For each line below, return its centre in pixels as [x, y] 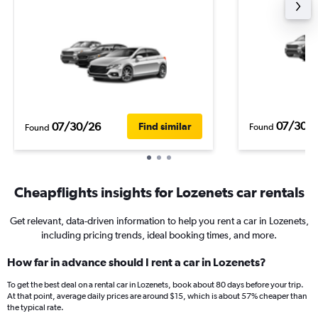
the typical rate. [35, 307]
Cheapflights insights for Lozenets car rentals [159, 192]
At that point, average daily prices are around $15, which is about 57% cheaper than [157, 296]
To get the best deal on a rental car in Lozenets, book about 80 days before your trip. [155, 285]
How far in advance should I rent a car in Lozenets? [137, 262]
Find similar [165, 126]
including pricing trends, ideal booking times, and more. [159, 235]
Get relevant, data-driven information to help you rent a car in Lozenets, [159, 221]
